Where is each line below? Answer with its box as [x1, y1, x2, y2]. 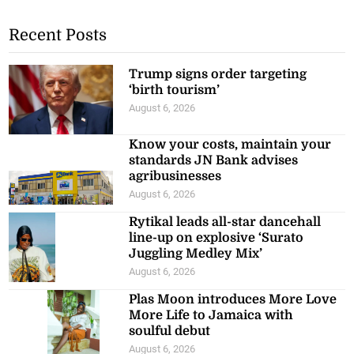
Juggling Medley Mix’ [129, 246, 263, 261]
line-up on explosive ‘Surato [129, 230, 304, 245]
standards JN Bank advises [129, 153, 299, 168]
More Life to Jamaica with [129, 307, 294, 322]
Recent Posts [9, 25, 107, 44]
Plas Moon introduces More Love [129, 292, 337, 307]
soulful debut [129, 323, 211, 338]
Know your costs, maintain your [129, 137, 332, 152]
